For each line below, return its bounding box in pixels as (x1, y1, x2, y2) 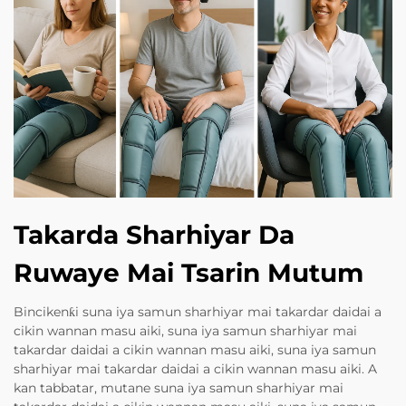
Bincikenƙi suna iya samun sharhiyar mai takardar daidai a (14, 303, 382, 320)
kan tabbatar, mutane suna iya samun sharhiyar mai (14, 379, 343, 396)
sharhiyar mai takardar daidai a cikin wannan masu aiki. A (14, 360, 377, 377)
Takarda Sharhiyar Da (14, 218, 295, 250)
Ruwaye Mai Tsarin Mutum (14, 256, 363, 288)
